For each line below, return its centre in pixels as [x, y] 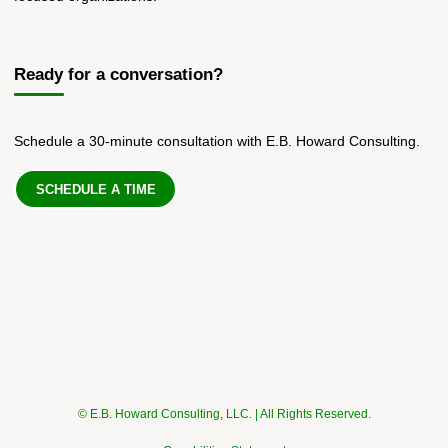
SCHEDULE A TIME [95, 189]
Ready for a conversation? [119, 75]
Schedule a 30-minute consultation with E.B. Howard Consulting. [217, 141]
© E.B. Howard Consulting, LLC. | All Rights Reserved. [224, 414]
